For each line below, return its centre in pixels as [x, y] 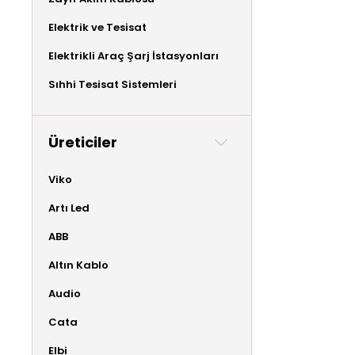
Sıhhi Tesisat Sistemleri [113, 84]
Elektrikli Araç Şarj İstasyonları [134, 55]
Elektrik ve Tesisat [97, 27]
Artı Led [69, 208]
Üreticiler [83, 142]
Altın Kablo [78, 265]
